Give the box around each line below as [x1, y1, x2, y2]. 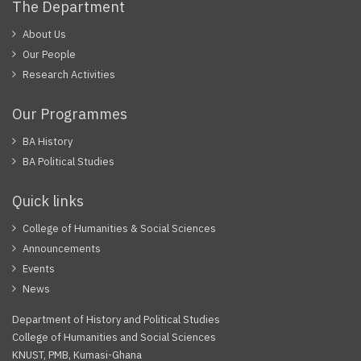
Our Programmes [12, 105, 127, 123]
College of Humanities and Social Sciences [12, 330, 216, 344]
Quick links [12, 192, 84, 210]
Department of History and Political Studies [12, 313, 220, 326]
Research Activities [23, 68, 115, 81]
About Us [23, 27, 66, 41]
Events [23, 262, 55, 276]
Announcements [23, 242, 101, 255]
